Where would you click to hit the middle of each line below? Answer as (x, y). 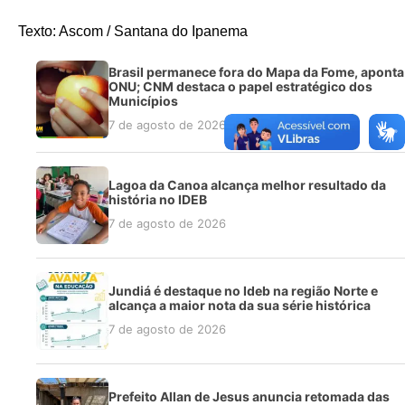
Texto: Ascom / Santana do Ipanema (133, 32)
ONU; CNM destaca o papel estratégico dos (240, 86)
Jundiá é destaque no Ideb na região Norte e (243, 290)
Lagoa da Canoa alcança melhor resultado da (247, 184)
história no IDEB (158, 199)
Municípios (143, 100)
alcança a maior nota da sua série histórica (240, 305)
